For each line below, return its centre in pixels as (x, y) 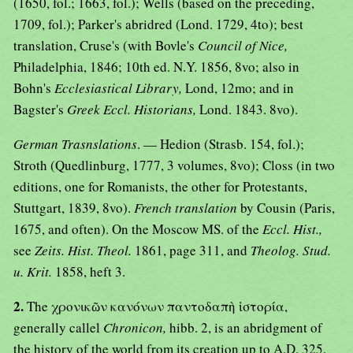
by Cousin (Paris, (288, 208)
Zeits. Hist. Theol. (85, 251)
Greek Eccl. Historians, (133, 110)
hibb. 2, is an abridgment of (246, 328)
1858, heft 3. (90, 272)
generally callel (58, 328)
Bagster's (40, 110)
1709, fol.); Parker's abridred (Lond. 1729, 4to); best (158, 24)
